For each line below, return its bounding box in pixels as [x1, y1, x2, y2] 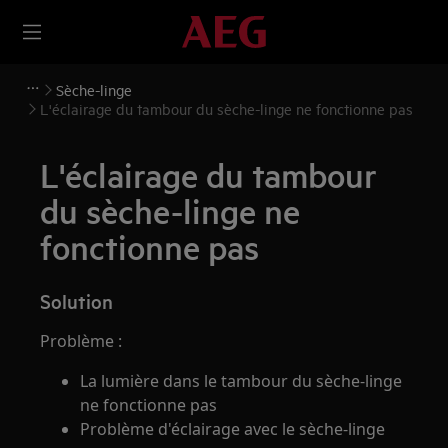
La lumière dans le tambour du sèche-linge [80, 370, 403, 392]
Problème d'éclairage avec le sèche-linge [80, 418, 386, 440]
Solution [40, 288, 114, 314]
